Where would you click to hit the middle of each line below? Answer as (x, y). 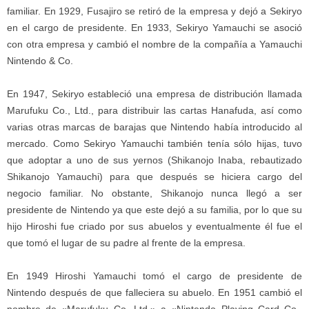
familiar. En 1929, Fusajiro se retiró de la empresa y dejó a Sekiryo (154, 11)
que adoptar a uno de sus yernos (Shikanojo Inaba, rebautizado (154, 160)
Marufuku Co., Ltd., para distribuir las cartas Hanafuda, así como (154, 111)
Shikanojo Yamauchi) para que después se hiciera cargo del (154, 177)
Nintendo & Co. (40, 61)
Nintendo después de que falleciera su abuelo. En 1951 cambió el (154, 293)
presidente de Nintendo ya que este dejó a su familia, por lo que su (154, 210)
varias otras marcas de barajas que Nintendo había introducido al (154, 127)
